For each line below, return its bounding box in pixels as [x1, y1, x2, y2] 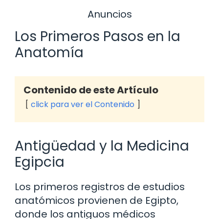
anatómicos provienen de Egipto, [15, 194, 178, 208]
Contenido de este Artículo [23, 83, 158, 97]
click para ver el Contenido [31, 99, 134, 110]
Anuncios [87, 7, 132, 21]
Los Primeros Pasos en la [15, 27, 180, 46]
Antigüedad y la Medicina [15, 136, 189, 156]
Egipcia [15, 153, 65, 172]
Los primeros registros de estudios [15, 180, 185, 194]
